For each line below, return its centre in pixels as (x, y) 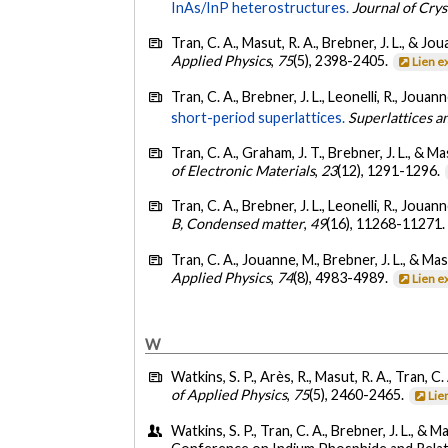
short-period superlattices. (258, 117)
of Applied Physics (229, 395)
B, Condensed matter (238, 224)
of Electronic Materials (243, 170)
